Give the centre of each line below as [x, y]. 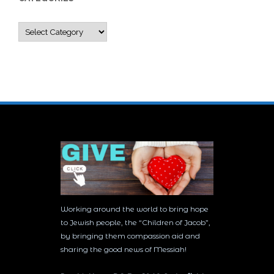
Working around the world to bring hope [135, 209]
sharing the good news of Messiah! [135, 250]
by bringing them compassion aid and [130, 236]
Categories [39, 29]
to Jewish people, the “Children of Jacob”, [135, 223]
